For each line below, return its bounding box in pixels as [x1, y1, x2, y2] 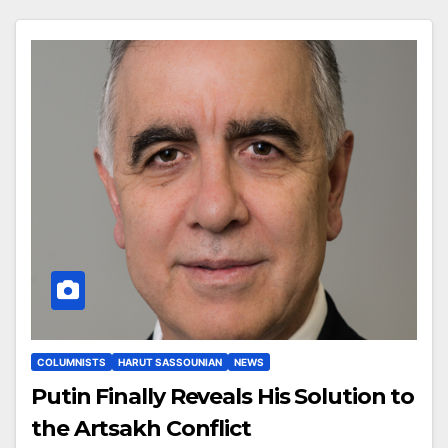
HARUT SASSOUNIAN [118, 355, 222, 368]
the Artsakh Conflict [31, 414, 251, 442]
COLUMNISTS [37, 355, 106, 368]
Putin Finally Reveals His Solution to [31, 382, 415, 410]
